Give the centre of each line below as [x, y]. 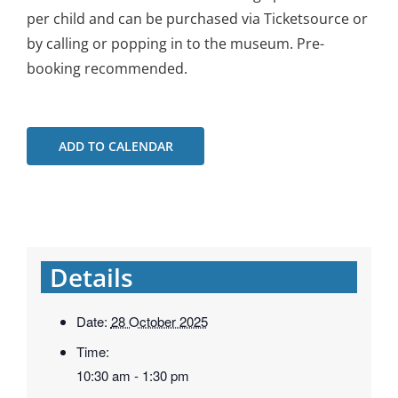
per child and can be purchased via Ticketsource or [197, 19]
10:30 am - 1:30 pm [132, 376]
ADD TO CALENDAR [115, 147]
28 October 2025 [159, 321]
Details [91, 277]
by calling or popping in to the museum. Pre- [175, 44]
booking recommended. [107, 69]
